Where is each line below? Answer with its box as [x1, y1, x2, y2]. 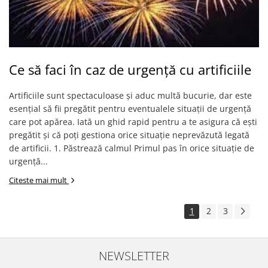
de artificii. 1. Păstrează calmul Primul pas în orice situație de [9, 142, 254, 154]
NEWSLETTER [99, 247, 169, 264]
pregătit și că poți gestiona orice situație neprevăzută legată [9, 129, 249, 141]
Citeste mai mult [9, 175, 69, 185]
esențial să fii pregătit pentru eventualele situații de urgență [9, 103, 251, 114]
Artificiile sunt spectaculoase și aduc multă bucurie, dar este [9, 90, 252, 101]
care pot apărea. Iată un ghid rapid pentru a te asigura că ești [9, 116, 257, 127]
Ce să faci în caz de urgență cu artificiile [9, 60, 251, 78]
